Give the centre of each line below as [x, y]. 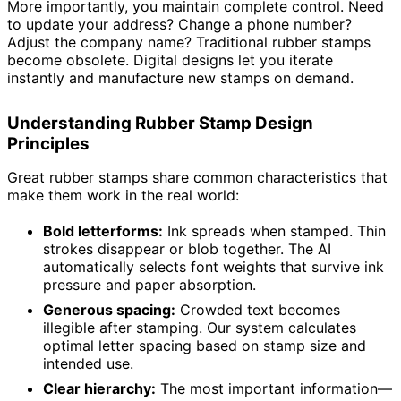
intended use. [88, 364]
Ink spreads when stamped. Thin [274, 231]
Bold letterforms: [103, 231]
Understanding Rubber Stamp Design [160, 124]
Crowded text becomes [258, 310]
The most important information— [274, 389]
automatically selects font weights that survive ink [213, 267]
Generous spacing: [109, 310]
